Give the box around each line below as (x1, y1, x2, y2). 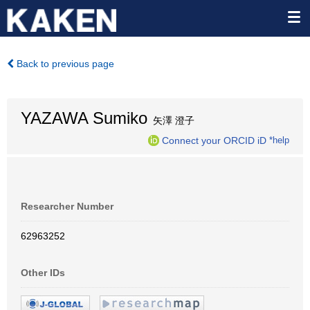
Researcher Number (21, 201, 113, 212)
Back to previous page (14, 58, 114, 69)
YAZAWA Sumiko (21, 109, 147, 127)
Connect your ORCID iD (162, 134, 266, 146)
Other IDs (21, 267, 65, 278)
